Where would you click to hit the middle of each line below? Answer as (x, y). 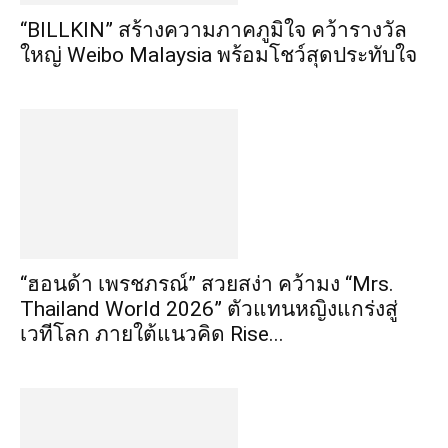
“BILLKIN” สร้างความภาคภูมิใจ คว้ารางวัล (213, 30)
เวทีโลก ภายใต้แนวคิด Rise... (152, 334)
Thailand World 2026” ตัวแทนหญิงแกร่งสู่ (209, 309)
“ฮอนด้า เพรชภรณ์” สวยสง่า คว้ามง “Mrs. (207, 284)
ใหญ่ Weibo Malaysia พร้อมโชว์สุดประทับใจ (218, 55)
